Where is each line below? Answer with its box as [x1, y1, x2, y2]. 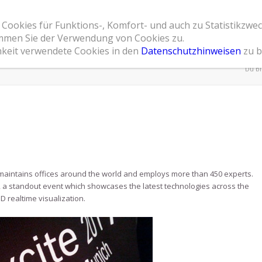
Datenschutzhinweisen [141, 44, 241, 57]
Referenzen [187, 21, 230, 32]
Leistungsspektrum [101, 21, 171, 32]
